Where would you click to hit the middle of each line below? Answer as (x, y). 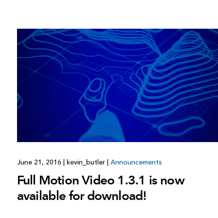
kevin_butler (86, 162)
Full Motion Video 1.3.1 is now (100, 180)
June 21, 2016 (40, 162)
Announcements (136, 162)
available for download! (82, 195)
